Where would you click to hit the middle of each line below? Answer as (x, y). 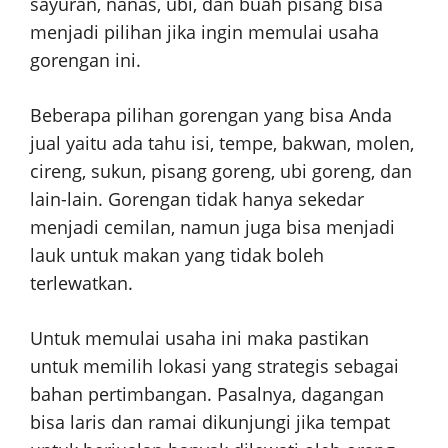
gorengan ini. (85, 60)
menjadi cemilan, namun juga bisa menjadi (212, 227)
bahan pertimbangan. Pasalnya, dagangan (207, 394)
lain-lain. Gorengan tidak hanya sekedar (197, 199)
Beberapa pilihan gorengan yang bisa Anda (211, 115)
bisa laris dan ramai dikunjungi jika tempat (210, 422)
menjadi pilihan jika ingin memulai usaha (204, 32)
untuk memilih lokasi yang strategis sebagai (214, 366)
